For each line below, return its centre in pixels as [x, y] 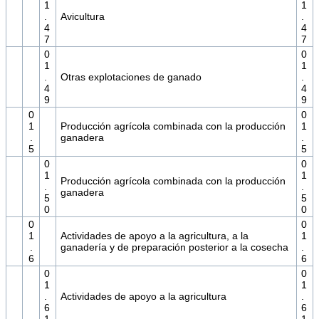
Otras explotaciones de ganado [131, 77]
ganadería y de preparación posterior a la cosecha [174, 247]
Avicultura [82, 17]
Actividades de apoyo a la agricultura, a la [154, 236]
